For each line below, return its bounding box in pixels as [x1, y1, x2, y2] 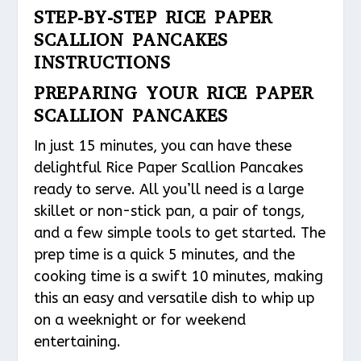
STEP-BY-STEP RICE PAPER [34, 6, 272, 30]
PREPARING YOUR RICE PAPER [34, 81, 313, 106]
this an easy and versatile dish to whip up [34, 289, 315, 308]
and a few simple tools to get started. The [34, 224, 326, 243]
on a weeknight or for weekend [34, 311, 247, 330]
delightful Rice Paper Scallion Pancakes [34, 159, 304, 177]
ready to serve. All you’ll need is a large [34, 180, 305, 199]
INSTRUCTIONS [34, 51, 171, 75]
